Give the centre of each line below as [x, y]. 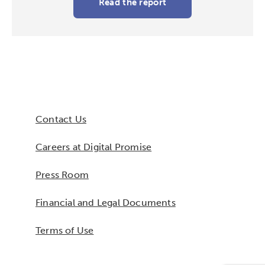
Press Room [62, 175]
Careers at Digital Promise [94, 147]
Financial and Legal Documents [106, 203]
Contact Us [61, 119]
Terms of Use [65, 230]
